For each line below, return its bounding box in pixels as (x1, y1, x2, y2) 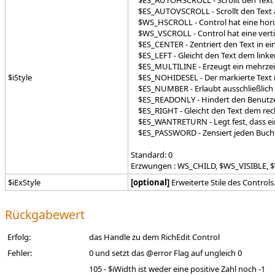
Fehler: (7, 247, 32, 258)
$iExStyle (8, 177, 41, 188)
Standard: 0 (131, 149, 172, 160)
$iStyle (8, 72, 32, 83)
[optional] (131, 177, 169, 188)
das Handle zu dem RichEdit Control (89, 231, 220, 242)
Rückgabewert (5, 206, 85, 223)
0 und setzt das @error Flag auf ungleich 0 (89, 247, 242, 258)
